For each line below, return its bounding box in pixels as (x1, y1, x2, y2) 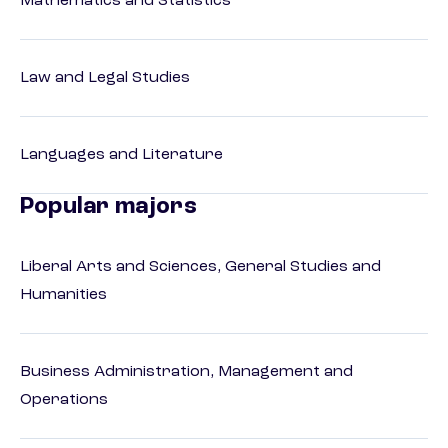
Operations (20, 392, 108, 409)
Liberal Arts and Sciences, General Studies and (20, 259, 381, 276)
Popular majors (20, 195, 197, 220)
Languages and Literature (20, 147, 223, 164)
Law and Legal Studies (20, 70, 190, 87)
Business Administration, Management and (20, 364, 353, 381)
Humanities (20, 287, 107, 304)
